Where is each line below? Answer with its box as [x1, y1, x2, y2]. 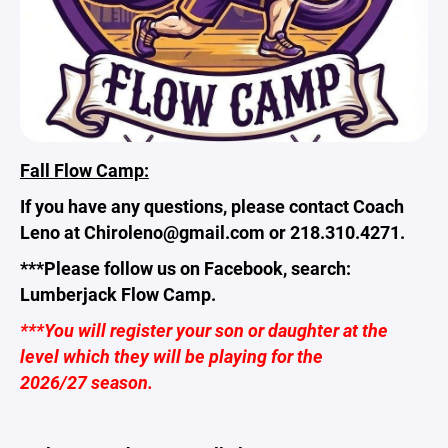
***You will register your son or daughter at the [20, 317, 388, 342]
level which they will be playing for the [20, 343, 323, 368]
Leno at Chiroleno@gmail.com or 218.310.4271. [20, 219, 405, 244]
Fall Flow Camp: [20, 157, 149, 182]
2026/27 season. [20, 369, 153, 394]
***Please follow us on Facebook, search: [20, 255, 351, 280]
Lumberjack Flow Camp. [20, 281, 216, 306]
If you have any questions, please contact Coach [20, 193, 404, 218]
